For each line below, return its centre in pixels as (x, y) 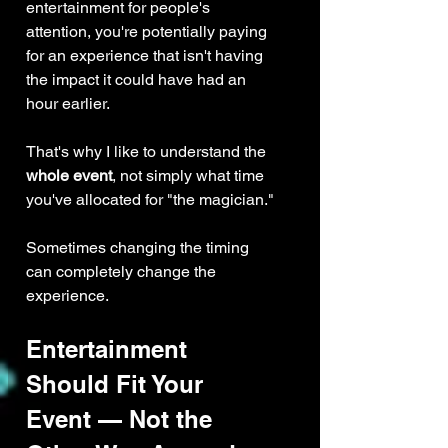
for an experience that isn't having (146, 56)
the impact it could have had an (138, 80)
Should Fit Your (118, 384)
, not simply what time (190, 176)
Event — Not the (122, 419)
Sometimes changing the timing (139, 248)
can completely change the (123, 272)
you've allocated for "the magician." (150, 200)
